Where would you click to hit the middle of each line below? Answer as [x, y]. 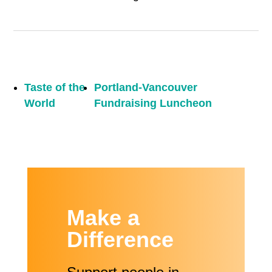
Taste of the [55, 88]
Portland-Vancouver [145, 88]
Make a [103, 218]
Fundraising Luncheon [153, 104]
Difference [120, 240]
